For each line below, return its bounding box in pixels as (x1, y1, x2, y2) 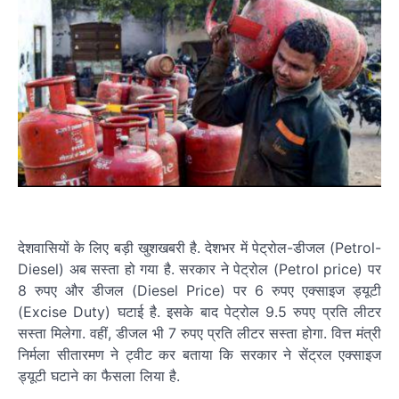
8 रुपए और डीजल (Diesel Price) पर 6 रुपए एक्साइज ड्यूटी (18, 281, 381, 299)
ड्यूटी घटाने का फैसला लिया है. (18, 366, 180, 385)
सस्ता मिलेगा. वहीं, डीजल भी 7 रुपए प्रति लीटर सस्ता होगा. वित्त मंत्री (18, 323, 381, 342)
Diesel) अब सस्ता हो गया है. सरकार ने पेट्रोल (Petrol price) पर (18, 259, 381, 278)
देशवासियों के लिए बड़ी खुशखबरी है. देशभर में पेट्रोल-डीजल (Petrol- (18, 238, 381, 256)
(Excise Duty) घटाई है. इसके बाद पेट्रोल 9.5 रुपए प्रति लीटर (18, 302, 381, 321)
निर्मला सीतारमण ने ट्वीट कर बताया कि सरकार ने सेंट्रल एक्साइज (18, 345, 381, 363)
